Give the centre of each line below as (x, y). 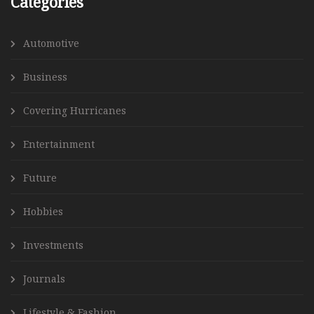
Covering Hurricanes (75, 111)
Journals (44, 279)
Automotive (51, 43)
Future (40, 178)
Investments (53, 245)
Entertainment (59, 144)
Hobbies (43, 212)
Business (45, 77)
